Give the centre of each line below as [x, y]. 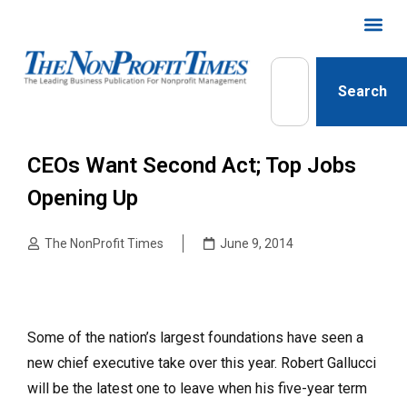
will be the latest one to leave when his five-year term [197, 388]
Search [363, 91]
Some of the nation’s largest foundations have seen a [195, 338]
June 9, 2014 [257, 243]
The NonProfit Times [104, 243]
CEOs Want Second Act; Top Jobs [192, 165]
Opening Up [83, 198]
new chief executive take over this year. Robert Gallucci [202, 363]
